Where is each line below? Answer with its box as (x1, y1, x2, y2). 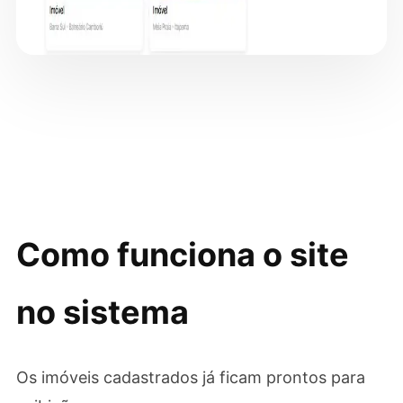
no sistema (15, 292, 189, 332)
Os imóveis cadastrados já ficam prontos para (15, 368, 365, 387)
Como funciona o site (15, 235, 349, 274)
